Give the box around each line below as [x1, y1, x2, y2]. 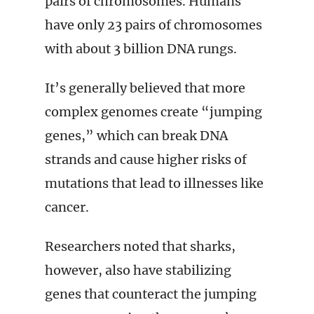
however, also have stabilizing [45, 262, 231, 278]
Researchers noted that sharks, [45, 238, 235, 254]
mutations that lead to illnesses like [45, 175, 264, 191]
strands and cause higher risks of [45, 151, 247, 168]
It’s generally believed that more [45, 80, 245, 96]
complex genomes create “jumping [45, 104, 262, 120]
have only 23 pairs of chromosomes [45, 17, 262, 33]
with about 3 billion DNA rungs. [45, 41, 237, 57]
